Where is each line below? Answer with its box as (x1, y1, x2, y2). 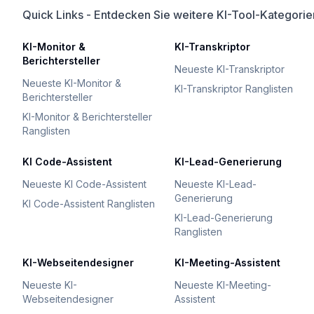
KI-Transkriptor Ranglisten (175, 83, 294, 95)
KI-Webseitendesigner (22, 257, 134, 268)
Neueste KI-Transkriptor (175, 63, 285, 75)
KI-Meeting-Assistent (175, 257, 281, 268)
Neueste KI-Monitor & (22, 77, 121, 89)
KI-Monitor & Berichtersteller (22, 111, 152, 123)
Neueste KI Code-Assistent (22, 178, 146, 190)
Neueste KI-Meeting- (175, 279, 272, 291)
